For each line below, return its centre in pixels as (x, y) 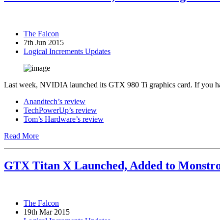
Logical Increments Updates (67, 51)
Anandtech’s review (55, 101)
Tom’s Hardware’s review (64, 119)
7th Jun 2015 (44, 42)
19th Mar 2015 (47, 212)
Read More (21, 136)
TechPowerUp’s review (60, 110)
